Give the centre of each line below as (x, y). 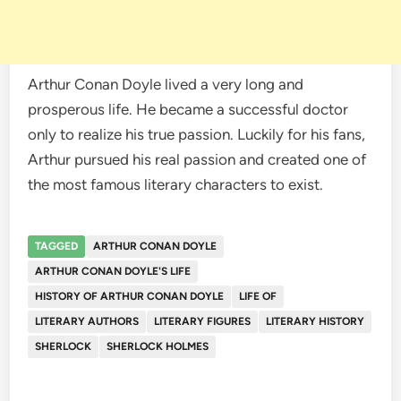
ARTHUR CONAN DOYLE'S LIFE (113, 272)
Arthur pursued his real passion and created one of (197, 160)
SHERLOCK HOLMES (158, 347)
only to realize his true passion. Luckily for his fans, (197, 135)
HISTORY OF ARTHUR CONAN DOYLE (130, 297)
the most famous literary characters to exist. (176, 185)
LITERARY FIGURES (203, 322)
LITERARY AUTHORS (87, 322)
